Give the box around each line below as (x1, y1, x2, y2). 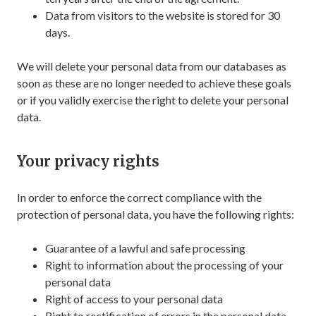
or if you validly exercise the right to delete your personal (17, 93, 288, 107)
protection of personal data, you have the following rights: (17, 207, 294, 221)
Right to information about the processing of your (45, 258, 284, 272)
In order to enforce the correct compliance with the (17, 190, 262, 204)
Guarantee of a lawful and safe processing (45, 241, 245, 255)
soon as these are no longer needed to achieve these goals (17, 76, 291, 90)
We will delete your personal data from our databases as (17, 59, 286, 73)
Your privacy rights (17, 152, 159, 170)
